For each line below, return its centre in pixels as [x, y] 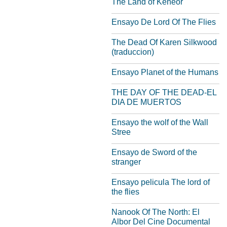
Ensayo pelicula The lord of [161, 182]
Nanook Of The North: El [156, 212]
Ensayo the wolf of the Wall [160, 122]
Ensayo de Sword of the [154, 152]
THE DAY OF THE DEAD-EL [164, 92]
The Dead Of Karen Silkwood [164, 42]
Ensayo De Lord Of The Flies [164, 22]
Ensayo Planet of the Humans [165, 72]
